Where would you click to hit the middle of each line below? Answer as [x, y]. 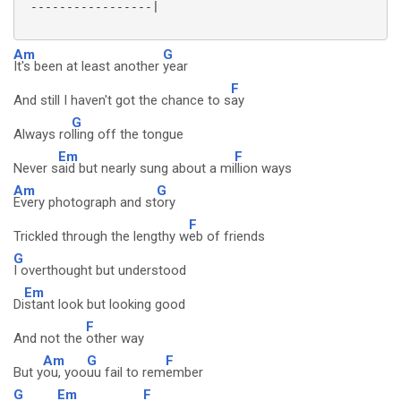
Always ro [43, 134]
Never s [36, 168]
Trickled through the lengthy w [101, 236]
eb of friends [227, 236]
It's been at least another [88, 66]
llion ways [263, 168]
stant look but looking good [105, 304]
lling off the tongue [128, 134]
